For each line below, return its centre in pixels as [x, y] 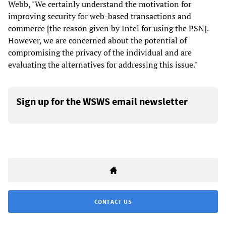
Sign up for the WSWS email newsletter [102, 101]
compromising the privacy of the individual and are [100, 53]
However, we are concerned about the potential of [97, 41]
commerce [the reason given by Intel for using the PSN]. [108, 29]
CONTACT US [113, 202]
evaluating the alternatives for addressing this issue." [103, 65]
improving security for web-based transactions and [100, 16]
